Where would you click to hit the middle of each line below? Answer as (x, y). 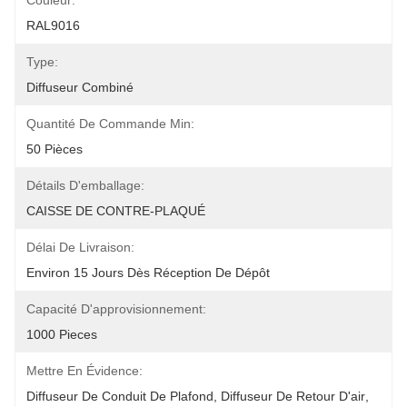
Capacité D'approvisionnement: (116, 309)
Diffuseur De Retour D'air (293, 396)
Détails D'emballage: (85, 185)
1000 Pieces (62, 334)
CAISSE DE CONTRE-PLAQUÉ (116, 211)
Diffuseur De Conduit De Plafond (120, 396)
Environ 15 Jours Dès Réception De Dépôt (148, 273)
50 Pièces (55, 149)
